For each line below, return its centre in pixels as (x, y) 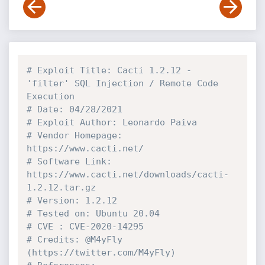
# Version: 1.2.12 (72, 201)
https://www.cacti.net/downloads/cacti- (127, 174)
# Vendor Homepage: (74, 135)
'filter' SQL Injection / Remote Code (122, 83)
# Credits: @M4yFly (74, 240)
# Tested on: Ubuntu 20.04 (93, 214)
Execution (50, 96)
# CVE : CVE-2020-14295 (85, 227)
